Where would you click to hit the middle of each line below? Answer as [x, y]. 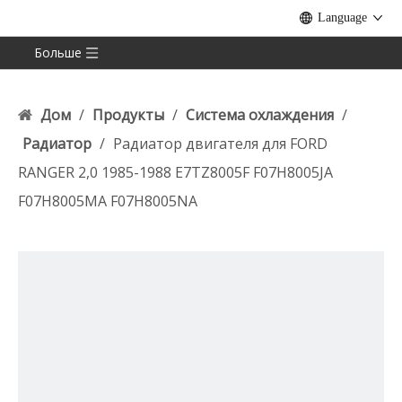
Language [342, 17]
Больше [58, 52]
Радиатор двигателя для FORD [220, 144]
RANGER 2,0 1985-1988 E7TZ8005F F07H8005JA [175, 172]
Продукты [128, 115]
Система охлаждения [260, 115]
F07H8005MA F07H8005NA [108, 201]
